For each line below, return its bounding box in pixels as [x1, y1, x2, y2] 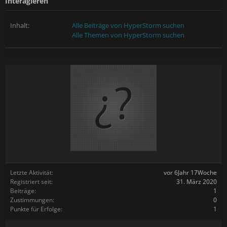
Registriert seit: [10, 177, 53, 186]
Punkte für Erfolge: [10, 205, 62, 213]
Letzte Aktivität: [10, 168, 53, 177]
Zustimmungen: [10, 196, 54, 204]
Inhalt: [10, 21, 29, 30]
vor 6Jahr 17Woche [164, 168, 217, 177]
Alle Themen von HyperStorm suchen [72, 30, 185, 40]
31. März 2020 [176, 177, 217, 186]
